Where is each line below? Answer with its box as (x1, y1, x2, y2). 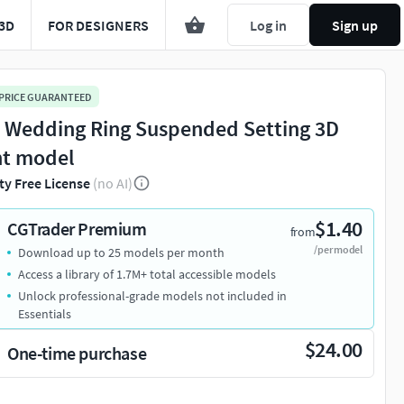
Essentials (18, 306, 71, 323)
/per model (314, 243, 363, 257)
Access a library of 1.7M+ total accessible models (18, 266, 276, 283)
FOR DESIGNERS (48, 15, 149, 34)
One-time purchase (7, 342, 147, 365)
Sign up (332, 15, 378, 34)
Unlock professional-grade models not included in (18, 288, 287, 305)
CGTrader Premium (7, 217, 147, 241)
